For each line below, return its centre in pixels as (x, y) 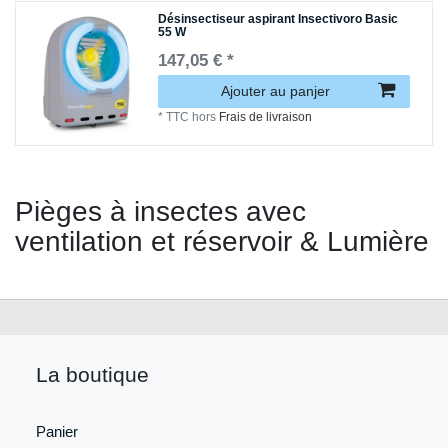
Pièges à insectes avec (160, 211)
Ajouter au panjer (275, 91)
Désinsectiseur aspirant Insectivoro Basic (278, 19)
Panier (57, 431)
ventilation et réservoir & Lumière (222, 241)
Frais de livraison (266, 117)
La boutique (92, 374)
